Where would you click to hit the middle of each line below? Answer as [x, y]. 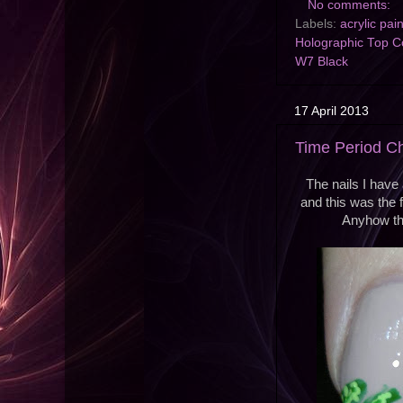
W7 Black [322, 62]
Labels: [318, 24]
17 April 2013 [331, 111]
